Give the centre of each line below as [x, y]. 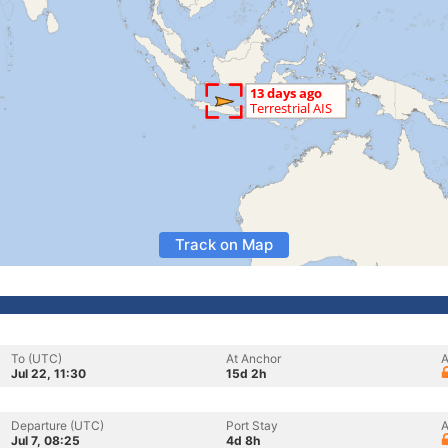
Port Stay [252, 425]
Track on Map [224, 244]
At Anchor [253, 358]
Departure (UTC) [57, 425]
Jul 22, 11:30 [48, 373]
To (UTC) [36, 358]
